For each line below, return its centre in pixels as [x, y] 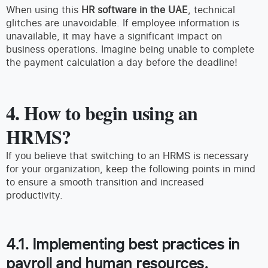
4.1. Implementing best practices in [123, 244]
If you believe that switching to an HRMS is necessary [127, 156]
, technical [211, 10]
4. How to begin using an [102, 113]
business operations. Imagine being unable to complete [130, 49]
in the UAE [164, 10]
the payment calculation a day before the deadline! [122, 63]
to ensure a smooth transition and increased [105, 182]
